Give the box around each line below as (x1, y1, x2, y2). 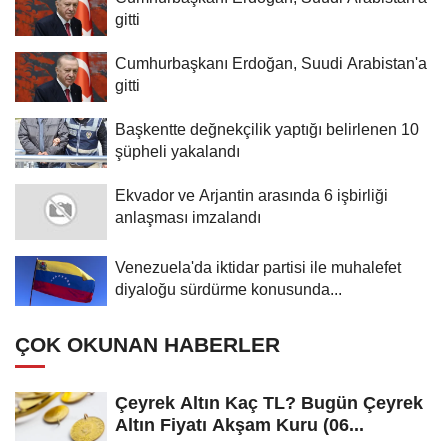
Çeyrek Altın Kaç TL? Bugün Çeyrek (115, 392, 423, 413)
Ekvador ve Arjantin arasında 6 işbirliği (115, 185, 388, 204)
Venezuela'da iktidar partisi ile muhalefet (115, 257, 401, 276)
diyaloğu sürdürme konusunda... (115, 279, 342, 298)
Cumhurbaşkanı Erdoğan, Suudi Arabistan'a (115, 53, 427, 72)
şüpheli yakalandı (115, 141, 240, 160)
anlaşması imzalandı (115, 207, 261, 226)
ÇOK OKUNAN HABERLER (15, 332, 280, 356)
